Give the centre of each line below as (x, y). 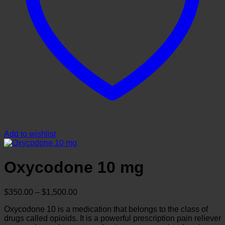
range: (88, 200)
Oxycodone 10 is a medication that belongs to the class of (106, 209)
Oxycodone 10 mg (74, 167)
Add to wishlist (30, 134)
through (90, 218)
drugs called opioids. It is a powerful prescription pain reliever (113, 218)
